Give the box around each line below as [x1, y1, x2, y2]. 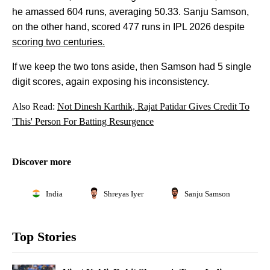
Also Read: [12, 101, 57, 112]
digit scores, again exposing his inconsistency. [12, 77, 209, 87]
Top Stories [12, 229, 77, 245]
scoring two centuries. [12, 37, 105, 48]
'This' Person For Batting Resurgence [12, 116, 154, 127]
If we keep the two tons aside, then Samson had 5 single [12, 61, 251, 72]
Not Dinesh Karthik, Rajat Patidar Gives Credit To [57, 101, 250, 112]
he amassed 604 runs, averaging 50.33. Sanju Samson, [12, 7, 249, 17]
